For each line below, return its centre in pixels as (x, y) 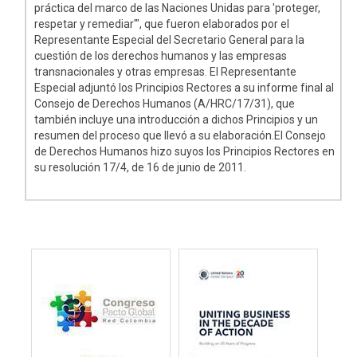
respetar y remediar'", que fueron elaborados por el (162, 24)
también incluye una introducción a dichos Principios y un (177, 119)
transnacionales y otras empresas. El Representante (166, 71)
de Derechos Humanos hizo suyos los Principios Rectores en (185, 151)
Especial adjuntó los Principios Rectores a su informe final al (184, 87)
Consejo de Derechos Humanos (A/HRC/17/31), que (165, 103)
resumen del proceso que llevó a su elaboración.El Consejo (180, 135)
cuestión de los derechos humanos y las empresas (161, 55)
